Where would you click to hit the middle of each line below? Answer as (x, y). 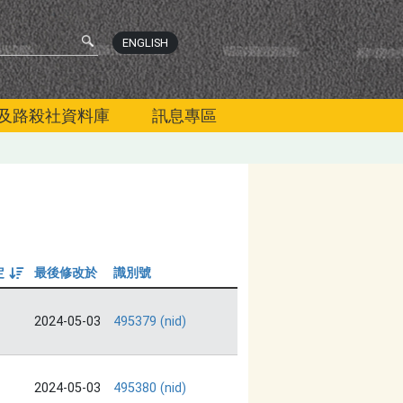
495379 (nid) (150, 322)
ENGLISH (146, 43)
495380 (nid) (150, 389)
